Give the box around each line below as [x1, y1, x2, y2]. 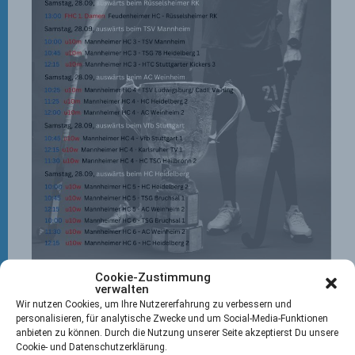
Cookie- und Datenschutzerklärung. [16, 341, 167, 352]
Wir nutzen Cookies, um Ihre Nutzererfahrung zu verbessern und [16, 298, 292, 309]
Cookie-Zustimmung [95, 269, 211, 284]
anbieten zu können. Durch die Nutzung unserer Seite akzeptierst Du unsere [16, 326, 338, 338]
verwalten [95, 281, 149, 296]
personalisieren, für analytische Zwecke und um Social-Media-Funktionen [16, 312, 328, 323]
